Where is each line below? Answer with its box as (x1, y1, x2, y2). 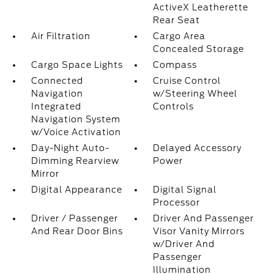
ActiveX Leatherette (153, 2, 249, 12)
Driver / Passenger (31, 213, 118, 223)
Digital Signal (153, 185, 217, 194)
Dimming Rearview (31, 156, 119, 166)
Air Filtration (31, 31, 91, 41)
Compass (153, 60, 198, 70)
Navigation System (31, 114, 120, 124)
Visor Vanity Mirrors (153, 226, 245, 236)
